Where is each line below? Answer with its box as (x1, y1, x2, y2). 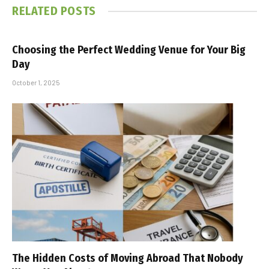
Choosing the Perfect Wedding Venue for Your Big (12, 43, 246, 57)
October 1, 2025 (12, 79, 59, 87)
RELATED (12, 4, 61, 19)
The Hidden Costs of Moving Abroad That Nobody (12, 251, 243, 265)
